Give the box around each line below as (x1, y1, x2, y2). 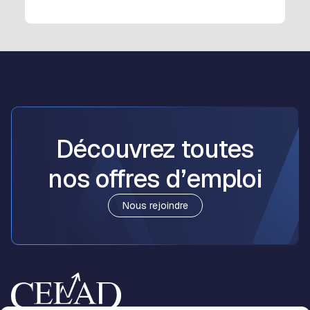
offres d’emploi (95, 163, 263, 195)
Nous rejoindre (122, 199, 188, 212)
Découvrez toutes (56, 133, 254, 165)
